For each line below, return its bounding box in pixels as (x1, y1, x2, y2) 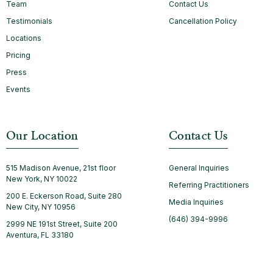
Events (6, 84, 30, 94)
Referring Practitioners (168, 180, 249, 190)
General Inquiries (168, 163, 229, 172)
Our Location (6, 130, 79, 142)
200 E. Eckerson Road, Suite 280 (6, 191, 122, 200)
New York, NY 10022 (6, 174, 77, 183)
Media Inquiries (168, 197, 224, 207)
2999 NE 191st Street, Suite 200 (6, 219, 118, 229)
